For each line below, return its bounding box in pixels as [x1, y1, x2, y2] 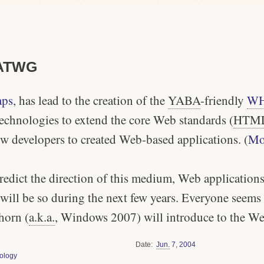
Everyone [181, 189, 229, 206]
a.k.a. [29, 208, 55, 225]
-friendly [200, 91, 247, 108]
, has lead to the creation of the [13, 91, 168, 108]
